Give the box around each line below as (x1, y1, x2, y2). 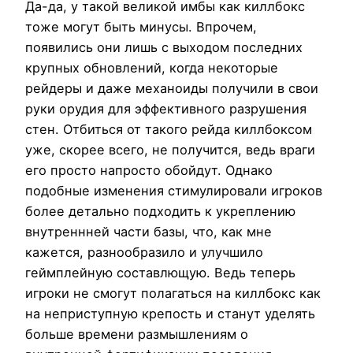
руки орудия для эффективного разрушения (25, 100, 307, 117)
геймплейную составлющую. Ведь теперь (25, 264, 295, 281)
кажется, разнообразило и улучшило (25, 243, 263, 260)
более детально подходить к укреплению (25, 203, 295, 219)
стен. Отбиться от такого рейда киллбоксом (25, 121, 312, 137)
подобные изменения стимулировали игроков (25, 182, 322, 199)
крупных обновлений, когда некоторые (25, 59, 278, 76)
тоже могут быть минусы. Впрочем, (25, 18, 257, 35)
